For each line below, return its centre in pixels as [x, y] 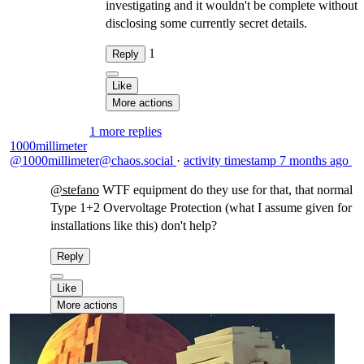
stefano [81, 190]
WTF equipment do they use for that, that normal [226, 190]
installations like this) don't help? [134, 225]
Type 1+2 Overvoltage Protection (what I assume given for [201, 208]
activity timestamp [230, 160]
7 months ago [314, 160]
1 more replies [126, 131]
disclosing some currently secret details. [206, 23]
